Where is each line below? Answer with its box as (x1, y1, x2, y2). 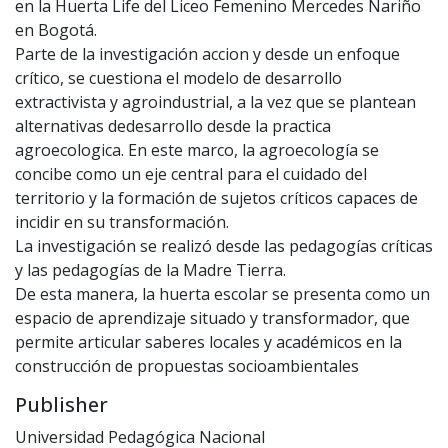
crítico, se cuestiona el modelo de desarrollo (15, 67, 342, 90)
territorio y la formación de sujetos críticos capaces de (15, 187, 418, 210)
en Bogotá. (15, 19, 97, 42)
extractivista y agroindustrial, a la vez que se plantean (15, 91, 416, 114)
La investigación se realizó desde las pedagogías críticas (15, 235, 433, 258)
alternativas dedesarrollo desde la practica (15, 115, 331, 138)
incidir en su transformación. (15, 211, 229, 234)
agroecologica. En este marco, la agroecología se (15, 139, 379, 162)
